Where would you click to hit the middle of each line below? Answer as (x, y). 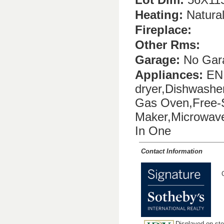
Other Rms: (167, 44)
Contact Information (172, 151)
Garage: (157, 59)
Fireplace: (163, 29)
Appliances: (169, 74)
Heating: (159, 14)
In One (153, 130)
